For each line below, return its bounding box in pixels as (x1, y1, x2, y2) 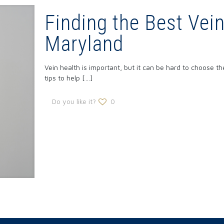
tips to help (44, 73, 80, 82)
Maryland (44, 31, 123, 56)
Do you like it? (51, 97, 96, 105)
